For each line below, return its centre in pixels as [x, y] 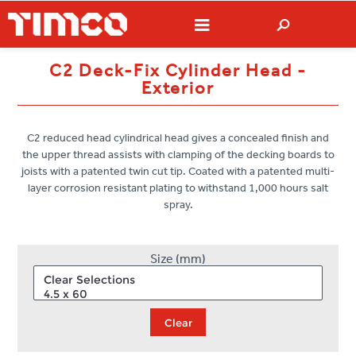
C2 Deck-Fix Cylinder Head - [178, 71]
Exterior [178, 89]
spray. [178, 205]
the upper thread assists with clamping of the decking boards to [178, 155]
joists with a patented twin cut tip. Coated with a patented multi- [178, 172]
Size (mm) [178, 259]
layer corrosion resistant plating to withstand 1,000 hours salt [178, 188]
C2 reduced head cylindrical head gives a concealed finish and [178, 138]
